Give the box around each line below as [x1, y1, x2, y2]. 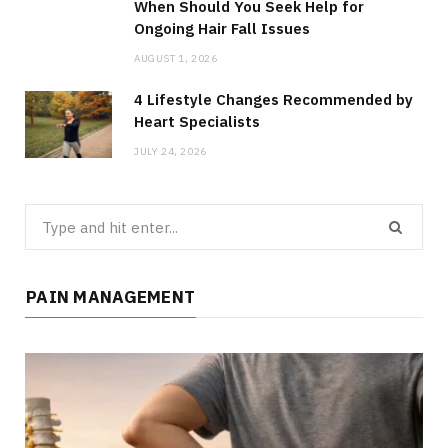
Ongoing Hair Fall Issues [134, 18, 310, 38]
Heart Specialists [134, 111, 260, 131]
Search [24, 206, 67, 225]
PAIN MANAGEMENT [26, 286, 196, 309]
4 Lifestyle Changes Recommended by [134, 89, 413, 109]
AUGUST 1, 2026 [134, 51, 218, 65]
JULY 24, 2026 [134, 144, 207, 158]
